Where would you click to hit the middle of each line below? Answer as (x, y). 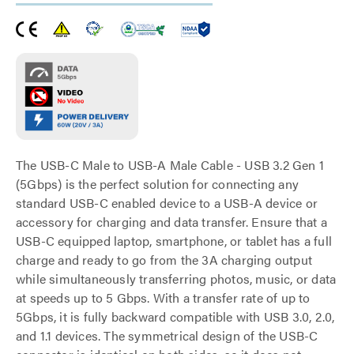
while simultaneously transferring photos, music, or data (176, 278)
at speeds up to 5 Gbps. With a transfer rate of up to (163, 297)
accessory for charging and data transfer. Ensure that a (172, 221)
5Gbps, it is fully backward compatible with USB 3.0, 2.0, (175, 316)
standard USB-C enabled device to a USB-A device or (167, 202)
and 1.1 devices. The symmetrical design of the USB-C (167, 335)
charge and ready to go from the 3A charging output (164, 259)
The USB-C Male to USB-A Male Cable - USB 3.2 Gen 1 (170, 164)
